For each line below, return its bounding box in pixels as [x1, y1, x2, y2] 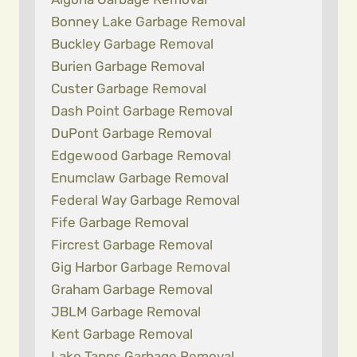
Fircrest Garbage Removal [51, 237, 213, 253]
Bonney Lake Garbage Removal [51, 14, 245, 29]
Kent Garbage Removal [51, 326, 193, 342]
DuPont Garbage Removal [51, 125, 212, 141]
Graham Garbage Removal [51, 281, 213, 297]
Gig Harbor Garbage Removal [51, 259, 230, 275]
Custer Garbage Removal [51, 80, 206, 96]
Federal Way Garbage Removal [51, 192, 240, 208]
